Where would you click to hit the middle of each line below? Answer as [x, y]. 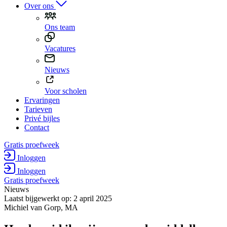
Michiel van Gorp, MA [41, 208]
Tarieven [38, 109]
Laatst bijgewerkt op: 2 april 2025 [58, 199]
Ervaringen [42, 100]
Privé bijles [42, 119]
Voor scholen [66, 91]
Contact [37, 128]
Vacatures [60, 49]
